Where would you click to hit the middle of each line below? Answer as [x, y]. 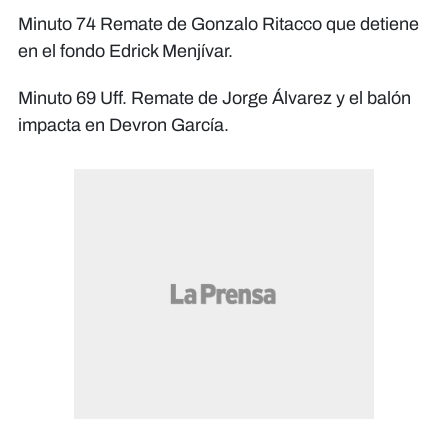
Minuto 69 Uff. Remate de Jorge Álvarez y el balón [214, 98]
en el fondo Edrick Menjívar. [125, 51]
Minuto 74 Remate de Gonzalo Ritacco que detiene [218, 24]
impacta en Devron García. [123, 125]
